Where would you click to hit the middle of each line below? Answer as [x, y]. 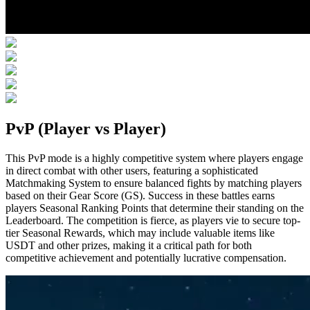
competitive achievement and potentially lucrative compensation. [146, 257]
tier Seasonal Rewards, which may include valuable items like [140, 232]
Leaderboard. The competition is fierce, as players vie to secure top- [153, 220]
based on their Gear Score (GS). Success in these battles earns [140, 195]
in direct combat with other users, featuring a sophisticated [132, 170]
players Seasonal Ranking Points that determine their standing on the [155, 208]
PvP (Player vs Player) [86, 128]
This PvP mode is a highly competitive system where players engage [154, 158]
